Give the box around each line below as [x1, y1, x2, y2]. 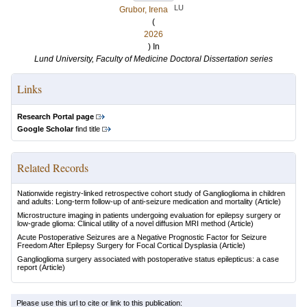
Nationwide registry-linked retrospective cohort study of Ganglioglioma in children [17, 189, 285, 197]
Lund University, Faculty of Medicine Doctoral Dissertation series [34, 54, 273, 64]
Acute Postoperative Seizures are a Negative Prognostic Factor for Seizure [17, 233, 267, 241]
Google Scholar [17, 125, 73, 133]
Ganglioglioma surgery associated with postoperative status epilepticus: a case [17, 255, 279, 263]
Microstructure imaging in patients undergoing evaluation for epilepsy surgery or [17, 211, 281, 219]
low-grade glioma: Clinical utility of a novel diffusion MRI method [17, 219, 225, 228]
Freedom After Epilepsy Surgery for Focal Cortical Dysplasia [17, 241, 217, 249]
